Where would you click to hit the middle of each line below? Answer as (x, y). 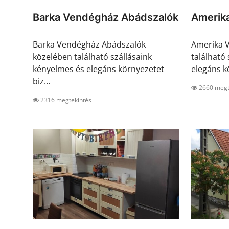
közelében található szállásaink (92, 57)
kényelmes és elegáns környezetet (98, 69)
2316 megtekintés (65, 100)
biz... (41, 82)
